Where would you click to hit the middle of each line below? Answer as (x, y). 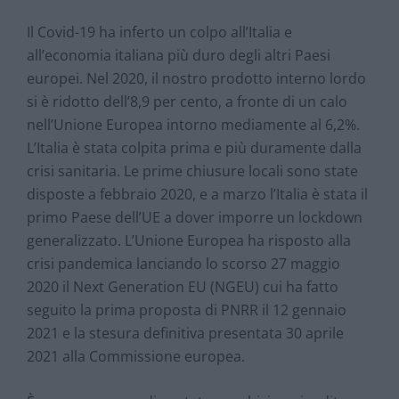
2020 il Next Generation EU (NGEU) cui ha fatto (183, 286)
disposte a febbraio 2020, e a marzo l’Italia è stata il (197, 194)
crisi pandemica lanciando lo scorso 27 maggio (183, 263)
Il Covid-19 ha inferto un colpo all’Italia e (159, 32)
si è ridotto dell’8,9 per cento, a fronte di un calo (187, 101)
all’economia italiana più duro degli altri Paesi (179, 55)
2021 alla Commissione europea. (136, 356)
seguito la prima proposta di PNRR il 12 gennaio (187, 309)
